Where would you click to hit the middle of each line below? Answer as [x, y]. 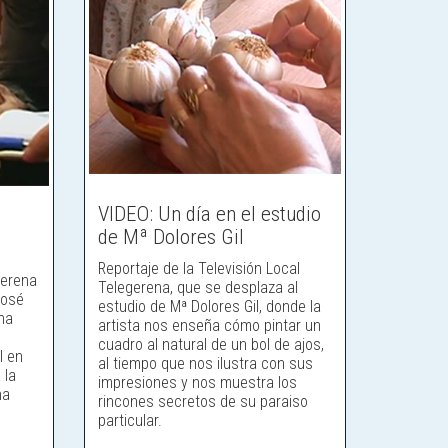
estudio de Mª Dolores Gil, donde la [209, 306]
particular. [129, 420]
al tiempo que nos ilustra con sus [205, 363]
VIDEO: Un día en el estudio [209, 213]
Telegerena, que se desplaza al [197, 287]
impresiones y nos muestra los [197, 382]
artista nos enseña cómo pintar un [209, 325]
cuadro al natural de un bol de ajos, [210, 344]
